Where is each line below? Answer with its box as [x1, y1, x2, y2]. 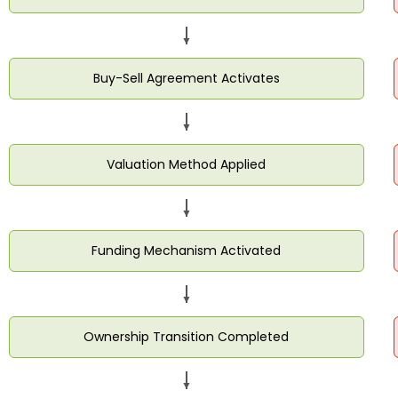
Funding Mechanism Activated [92, 241, 282, 259]
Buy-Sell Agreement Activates [92, 68, 280, 87]
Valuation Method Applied [107, 155, 267, 173]
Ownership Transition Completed [84, 327, 290, 346]
